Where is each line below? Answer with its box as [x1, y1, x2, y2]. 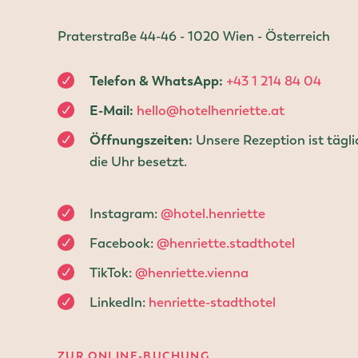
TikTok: [89, 263, 135, 281]
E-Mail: [89, 101, 133, 120]
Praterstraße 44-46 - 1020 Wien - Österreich [58, 27, 330, 45]
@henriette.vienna [135, 263, 249, 281]
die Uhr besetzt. [89, 153, 187, 171]
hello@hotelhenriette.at [137, 101, 284, 120]
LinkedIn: [89, 293, 149, 312]
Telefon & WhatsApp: [89, 72, 226, 89]
